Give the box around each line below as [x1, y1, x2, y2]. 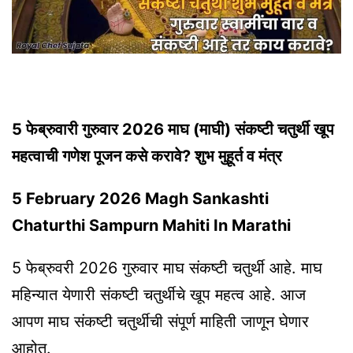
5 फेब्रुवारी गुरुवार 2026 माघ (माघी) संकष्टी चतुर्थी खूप [12, 120, 334, 139]
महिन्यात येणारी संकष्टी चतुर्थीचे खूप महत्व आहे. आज [12, 285, 306, 305]
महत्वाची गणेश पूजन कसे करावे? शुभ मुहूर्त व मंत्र [12, 147, 282, 166]
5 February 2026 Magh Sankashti [12, 189, 269, 209]
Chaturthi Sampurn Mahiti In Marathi [12, 216, 291, 236]
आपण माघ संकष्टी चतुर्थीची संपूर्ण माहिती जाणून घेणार [12, 312, 309, 332]
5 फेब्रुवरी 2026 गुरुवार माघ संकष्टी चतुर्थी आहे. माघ [12, 258, 322, 278]
